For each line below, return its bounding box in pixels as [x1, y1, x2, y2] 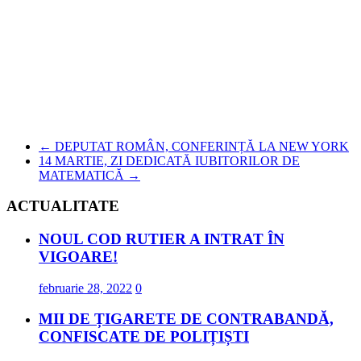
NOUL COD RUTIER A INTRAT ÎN [39, 230, 284, 247]
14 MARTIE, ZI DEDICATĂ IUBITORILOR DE [39, 153, 300, 168]
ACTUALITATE [6, 197, 119, 215]
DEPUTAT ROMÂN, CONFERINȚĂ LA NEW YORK [52, 139, 349, 153]
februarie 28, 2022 [39, 280, 132, 295]
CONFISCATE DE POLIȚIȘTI [39, 328, 249, 346]
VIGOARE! [39, 247, 118, 265]
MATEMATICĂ [39, 168, 127, 182]
